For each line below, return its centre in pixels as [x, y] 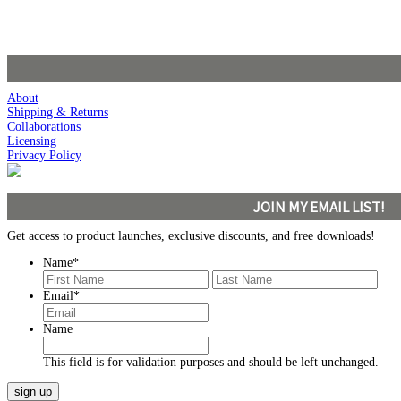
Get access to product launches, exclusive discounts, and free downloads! [191, 235]
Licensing [32, 141]
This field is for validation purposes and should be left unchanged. [211, 362]
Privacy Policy [44, 155]
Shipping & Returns [58, 112]
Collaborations [44, 126]
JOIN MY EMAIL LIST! [318, 206]
